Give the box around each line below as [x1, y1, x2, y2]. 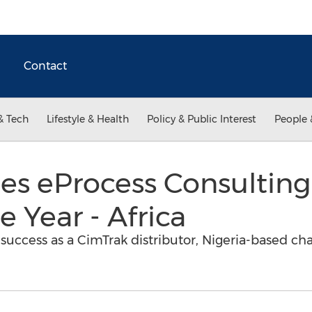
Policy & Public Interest [147, 113, 256, 125]
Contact [24, 59, 67, 72]
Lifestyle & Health [47, 113, 129, 125]
